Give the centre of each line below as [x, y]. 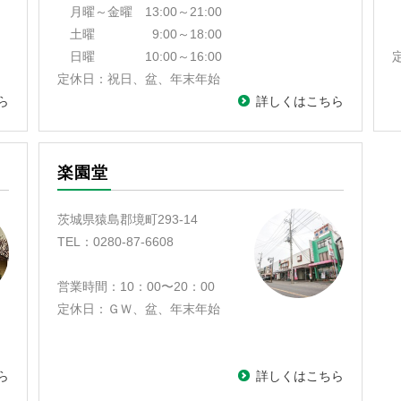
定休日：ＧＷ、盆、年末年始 [139, 309]
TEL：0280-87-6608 [116, 242]
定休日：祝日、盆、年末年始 [139, 79]
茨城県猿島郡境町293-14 [128, 219]
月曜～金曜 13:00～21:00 [140, 12]
